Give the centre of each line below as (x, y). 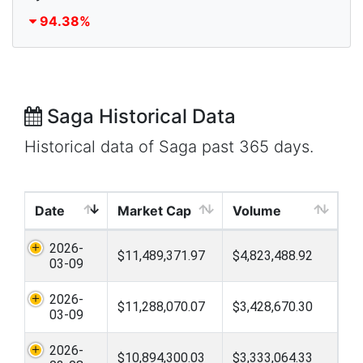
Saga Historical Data (139, 117)
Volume (257, 211)
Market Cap (154, 211)
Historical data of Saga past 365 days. (169, 147)
